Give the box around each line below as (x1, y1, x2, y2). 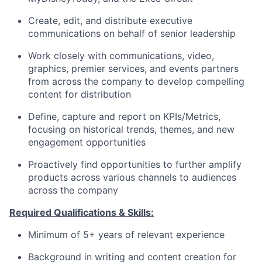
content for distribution (28, 88, 131, 100)
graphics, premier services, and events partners (28, 63, 239, 74)
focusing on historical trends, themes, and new (28, 123, 235, 135)
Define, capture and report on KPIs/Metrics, (28, 111, 220, 122)
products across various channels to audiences (28, 171, 236, 183)
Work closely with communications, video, (28, 50, 214, 61)
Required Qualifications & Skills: (9, 206, 154, 218)
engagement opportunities (28, 136, 146, 148)
